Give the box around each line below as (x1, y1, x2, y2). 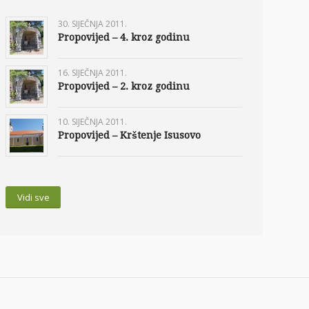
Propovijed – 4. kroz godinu (58, 32, 190, 43)
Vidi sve (17, 191, 50, 204)
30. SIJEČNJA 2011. (58, 18, 127, 30)
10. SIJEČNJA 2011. (58, 116, 127, 128)
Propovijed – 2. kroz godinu (58, 81, 190, 92)
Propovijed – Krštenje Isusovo (58, 130, 201, 141)
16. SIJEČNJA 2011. (58, 67, 127, 79)
